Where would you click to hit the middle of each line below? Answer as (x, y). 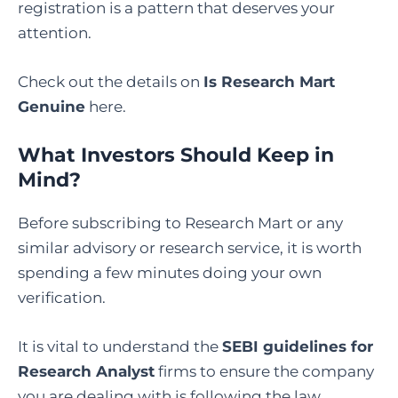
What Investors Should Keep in (176, 155)
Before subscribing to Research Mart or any (180, 223)
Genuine (52, 106)
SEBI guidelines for (298, 347)
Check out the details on (111, 81)
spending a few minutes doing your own (170, 273)
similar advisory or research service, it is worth (190, 248)
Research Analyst (86, 372)
